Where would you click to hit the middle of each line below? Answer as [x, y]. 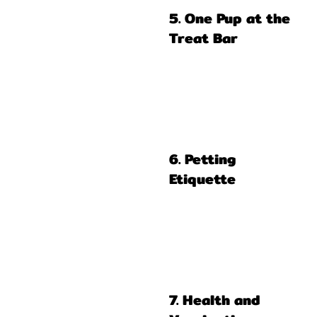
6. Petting [203, 159]
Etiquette [202, 179]
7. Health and [215, 300]
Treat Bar [203, 38]
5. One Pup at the [230, 18]
